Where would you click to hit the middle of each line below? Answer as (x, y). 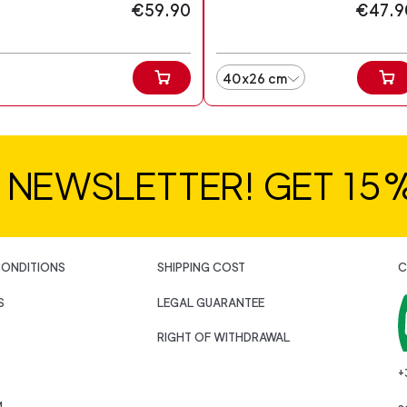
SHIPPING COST (202, 268)
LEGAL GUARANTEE (211, 303)
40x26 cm (255, 78)
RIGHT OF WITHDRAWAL (224, 337)
